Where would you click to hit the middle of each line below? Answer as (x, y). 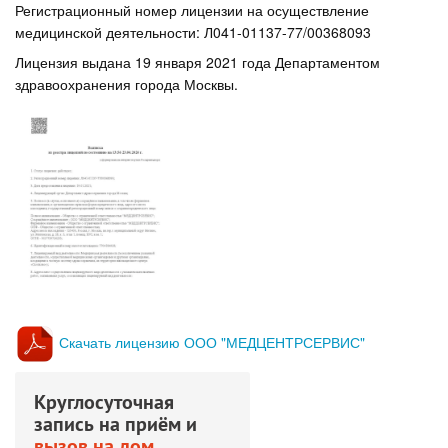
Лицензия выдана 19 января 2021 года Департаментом (197, 62)
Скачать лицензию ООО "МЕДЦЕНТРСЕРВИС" (212, 341)
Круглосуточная (104, 402)
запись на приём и (115, 424)
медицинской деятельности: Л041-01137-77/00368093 (193, 31)
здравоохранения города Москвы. (126, 84)
